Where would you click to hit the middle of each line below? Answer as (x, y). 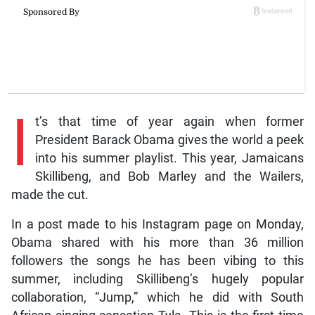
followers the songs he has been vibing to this (157, 261)
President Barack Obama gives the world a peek (169, 140)
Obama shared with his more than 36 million (157, 243)
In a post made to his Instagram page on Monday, (157, 225)
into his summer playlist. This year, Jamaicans (169, 159)
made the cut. (50, 195)
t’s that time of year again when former (169, 122)
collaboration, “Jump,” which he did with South (157, 298)
